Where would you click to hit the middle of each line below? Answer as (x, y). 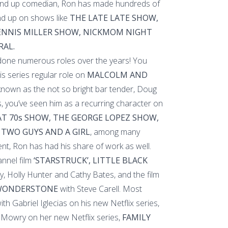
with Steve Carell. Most (100, 189)
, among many (115, 132)
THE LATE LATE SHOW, (114, 18)
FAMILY (135, 217)
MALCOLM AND (117, 75)
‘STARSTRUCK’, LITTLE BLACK (90, 160)
